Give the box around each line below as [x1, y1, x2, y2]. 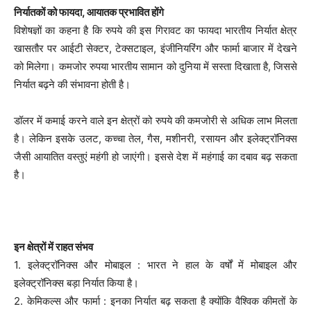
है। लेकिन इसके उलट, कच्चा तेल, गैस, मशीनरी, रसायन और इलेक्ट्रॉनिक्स [14, 132, 297, 146]
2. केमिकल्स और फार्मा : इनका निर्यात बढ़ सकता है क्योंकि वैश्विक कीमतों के [14, 294, 297, 308]
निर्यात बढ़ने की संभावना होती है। [14, 78, 131, 92]
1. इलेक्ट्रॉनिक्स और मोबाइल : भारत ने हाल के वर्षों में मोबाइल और [14, 258, 297, 272]
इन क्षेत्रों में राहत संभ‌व [14, 240, 93, 254]
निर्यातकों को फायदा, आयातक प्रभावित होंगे [14, 6, 164, 19]
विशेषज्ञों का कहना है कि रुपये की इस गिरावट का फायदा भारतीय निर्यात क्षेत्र [14, 24, 297, 37]
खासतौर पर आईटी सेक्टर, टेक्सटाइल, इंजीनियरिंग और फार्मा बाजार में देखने [14, 42, 297, 56]
